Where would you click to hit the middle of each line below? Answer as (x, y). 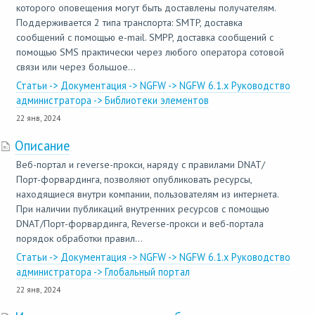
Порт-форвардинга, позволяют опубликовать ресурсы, (134, 179)
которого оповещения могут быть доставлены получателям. (146, 8)
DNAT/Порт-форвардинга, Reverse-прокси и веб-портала (140, 224)
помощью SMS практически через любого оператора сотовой (150, 52)
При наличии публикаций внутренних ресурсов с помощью (143, 209)
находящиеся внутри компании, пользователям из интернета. (147, 194)
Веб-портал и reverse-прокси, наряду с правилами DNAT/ (141, 165)
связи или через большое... (76, 67)
